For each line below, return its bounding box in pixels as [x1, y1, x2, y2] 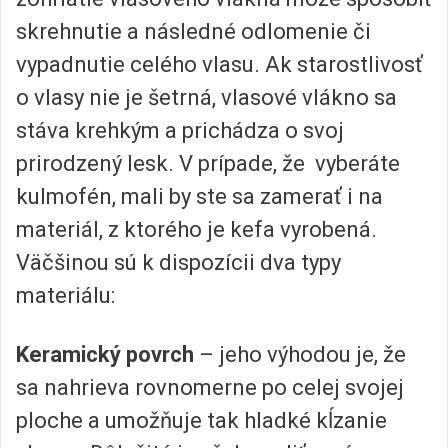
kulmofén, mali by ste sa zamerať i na [16, 183, 383, 209]
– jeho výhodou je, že [194, 342, 406, 368]
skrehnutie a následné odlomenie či [16, 18, 371, 44]
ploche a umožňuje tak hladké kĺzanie [16, 408, 387, 434]
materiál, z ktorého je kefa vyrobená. [16, 216, 377, 242]
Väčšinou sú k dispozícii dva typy [16, 249, 341, 275]
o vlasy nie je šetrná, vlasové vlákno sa [16, 84, 397, 110]
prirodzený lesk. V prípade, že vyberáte [16, 150, 400, 176]
